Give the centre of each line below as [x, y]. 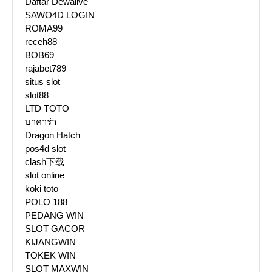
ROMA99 [44, 29]
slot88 [37, 95]
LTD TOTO [47, 109]
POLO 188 [46, 202]
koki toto [42, 189]
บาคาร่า [41, 122]
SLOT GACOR [55, 229]
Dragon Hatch [53, 135]
